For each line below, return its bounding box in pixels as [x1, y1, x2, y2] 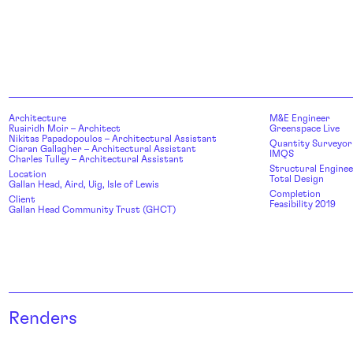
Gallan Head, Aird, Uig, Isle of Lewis [9, 180, 159, 190]
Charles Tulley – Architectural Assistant [9, 154, 184, 165]
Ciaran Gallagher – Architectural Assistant [9, 144, 196, 154]
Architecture [9, 113, 66, 124]
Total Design [269, 174, 324, 184]
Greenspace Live [269, 124, 340, 134]
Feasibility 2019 [269, 199, 336, 210]
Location [9, 169, 46, 180]
